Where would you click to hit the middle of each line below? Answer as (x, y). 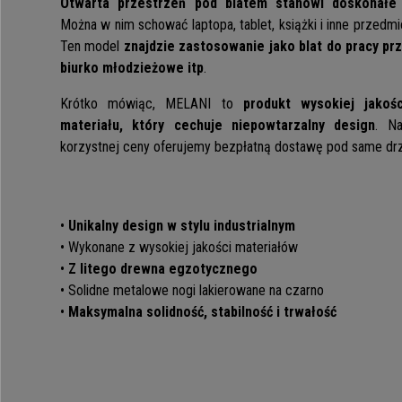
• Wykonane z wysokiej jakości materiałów (179, 248)
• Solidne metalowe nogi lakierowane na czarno (192, 291)
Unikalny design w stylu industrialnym (182, 226)
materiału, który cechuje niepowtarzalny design (218, 126)
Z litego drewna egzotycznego (163, 269)
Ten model (92, 47)
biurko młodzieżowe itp (132, 68)
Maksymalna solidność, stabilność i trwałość (202, 312)
